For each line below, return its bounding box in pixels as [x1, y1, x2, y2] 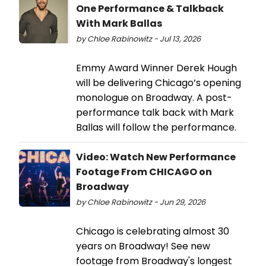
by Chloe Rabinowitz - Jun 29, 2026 [76, 197, 205, 207]
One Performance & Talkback [76, 1, 224, 15]
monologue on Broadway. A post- [76, 90, 232, 104]
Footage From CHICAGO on [76, 164, 212, 179]
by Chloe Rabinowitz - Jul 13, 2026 [76, 33, 201, 44]
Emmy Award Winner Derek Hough [76, 61, 237, 75]
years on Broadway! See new [76, 239, 210, 253]
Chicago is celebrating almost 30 [76, 224, 229, 238]
